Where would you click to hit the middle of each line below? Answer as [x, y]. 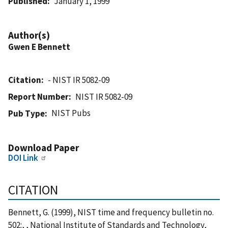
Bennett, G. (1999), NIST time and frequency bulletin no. [111, 212]
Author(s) [29, 35]
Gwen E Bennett [39, 47]
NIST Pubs [71, 113]
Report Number [38, 96]
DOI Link [23, 158]
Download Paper [44, 147]
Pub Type [26, 113]
